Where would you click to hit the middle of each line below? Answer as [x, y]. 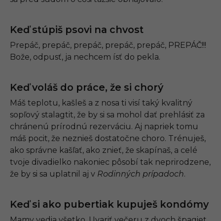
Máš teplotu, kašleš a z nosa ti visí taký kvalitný [101, 103]
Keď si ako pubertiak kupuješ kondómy [109, 204]
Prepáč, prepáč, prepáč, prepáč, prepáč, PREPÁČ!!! [108, 45]
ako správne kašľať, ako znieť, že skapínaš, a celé [104, 150]
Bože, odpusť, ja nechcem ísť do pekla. [85, 57]
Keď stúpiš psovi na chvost [77, 29]
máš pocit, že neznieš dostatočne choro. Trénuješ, [108, 138]
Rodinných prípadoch [141, 174]
